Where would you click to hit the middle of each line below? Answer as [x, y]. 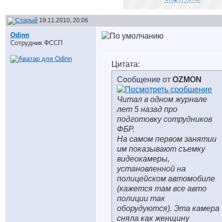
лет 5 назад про [147, 109]
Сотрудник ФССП [36, 43]
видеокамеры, [143, 159]
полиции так [141, 198]
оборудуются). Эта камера [168, 208]
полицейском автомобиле [166, 179]
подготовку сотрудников [165, 119]
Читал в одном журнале [162, 99]
